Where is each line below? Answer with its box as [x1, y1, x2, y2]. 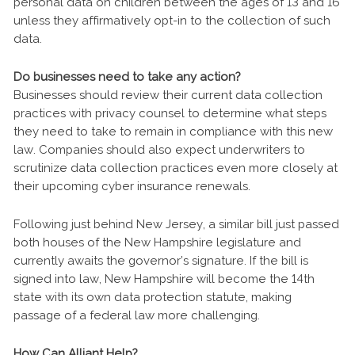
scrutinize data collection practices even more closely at [13, 161, 338, 175]
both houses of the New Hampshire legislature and [13, 235, 301, 250]
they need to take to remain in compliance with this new [13, 124, 333, 139]
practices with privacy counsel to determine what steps [13, 106, 326, 120]
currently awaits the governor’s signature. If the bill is [13, 254, 308, 268]
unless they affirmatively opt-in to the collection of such [13, 13, 330, 28]
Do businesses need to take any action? [13, 70, 241, 84]
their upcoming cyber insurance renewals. [13, 179, 250, 193]
